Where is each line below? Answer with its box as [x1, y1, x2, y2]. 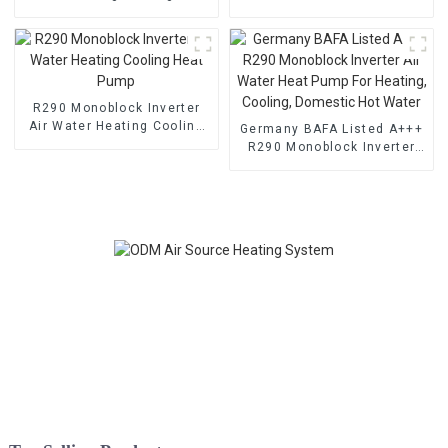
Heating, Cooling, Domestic [238, 175, 425, 190]
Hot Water [298, 193, 365, 208]
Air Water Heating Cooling [28, 118, 204, 133]
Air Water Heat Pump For [249, 157, 414, 172]
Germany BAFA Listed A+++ [240, 121, 423, 136]
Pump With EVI [67, 4, 166, 19]
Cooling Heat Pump [267, 4, 396, 19]
